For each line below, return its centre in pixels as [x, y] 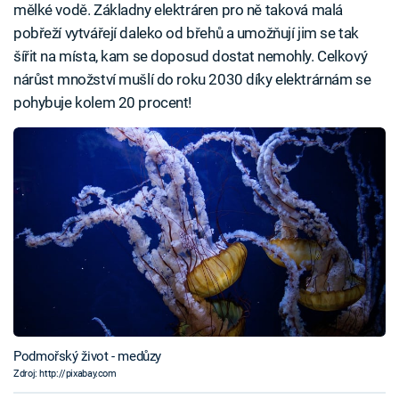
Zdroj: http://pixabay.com [65, 374]
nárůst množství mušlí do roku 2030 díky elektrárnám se [192, 79]
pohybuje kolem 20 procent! [103, 102]
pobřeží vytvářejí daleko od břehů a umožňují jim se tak [186, 33]
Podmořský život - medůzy [87, 356]
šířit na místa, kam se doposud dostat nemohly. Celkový [191, 56]
